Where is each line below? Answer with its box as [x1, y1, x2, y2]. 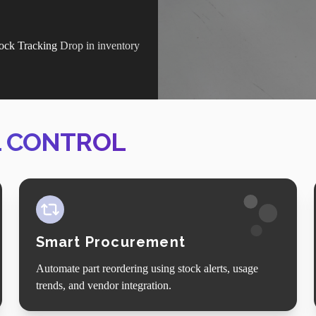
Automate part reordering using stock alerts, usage [35, 262, 258, 274]
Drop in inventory [60, 39, 140, 51]
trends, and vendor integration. [35, 279, 171, 291]
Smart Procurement [35, 233, 186, 250]
